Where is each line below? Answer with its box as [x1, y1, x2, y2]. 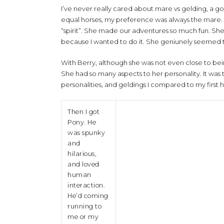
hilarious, [67, 150, 96, 157]
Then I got [67, 108, 99, 115]
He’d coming [67, 192, 108, 199]
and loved [67, 160, 99, 168]
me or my [67, 213, 98, 220]
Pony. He [67, 118, 96, 126]
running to [67, 202, 101, 210]
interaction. [67, 181, 105, 189]
